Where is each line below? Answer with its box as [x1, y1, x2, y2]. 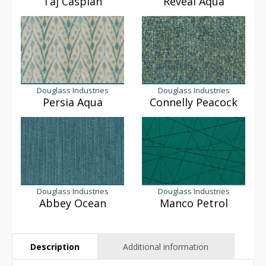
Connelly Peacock [150, 94, 237, 109]
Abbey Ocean [39, 195, 106, 210]
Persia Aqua [42, 94, 103, 109]
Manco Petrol [159, 195, 228, 210]
